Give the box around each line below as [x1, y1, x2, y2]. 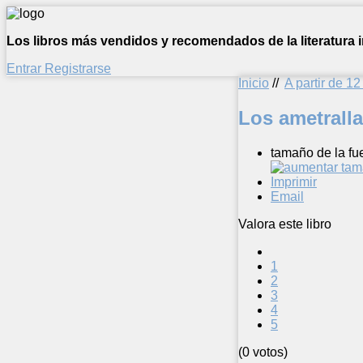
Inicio [238, 76, 269, 90]
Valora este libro [238, 216, 331, 231]
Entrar [6, 62, 45, 75]
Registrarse [45, 62, 111, 75]
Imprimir [271, 174, 317, 189]
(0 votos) [238, 344, 288, 359]
